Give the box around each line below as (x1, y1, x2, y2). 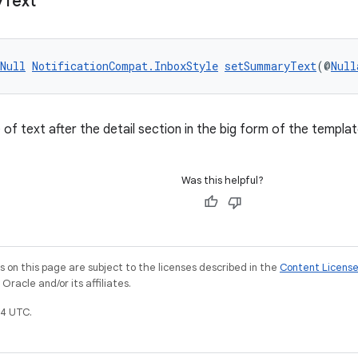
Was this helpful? (181, 173, 264, 187)
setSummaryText (225, 58, 316, 74)
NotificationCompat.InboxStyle (32, 58, 218, 74)
